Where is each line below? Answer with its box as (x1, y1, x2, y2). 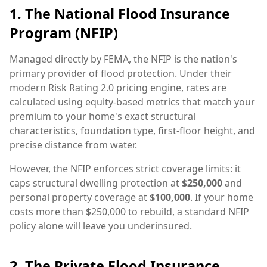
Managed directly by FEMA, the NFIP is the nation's (10, 52, 237, 66)
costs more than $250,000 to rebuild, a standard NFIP (10, 204, 249, 218)
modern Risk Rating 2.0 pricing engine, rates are (10, 80, 226, 94)
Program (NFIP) (10, 23, 118, 42)
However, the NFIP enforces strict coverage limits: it (10, 162, 241, 175)
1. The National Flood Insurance (10, 4, 230, 23)
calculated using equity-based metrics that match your (10, 95, 255, 108)
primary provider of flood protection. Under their (10, 66, 232, 80)
